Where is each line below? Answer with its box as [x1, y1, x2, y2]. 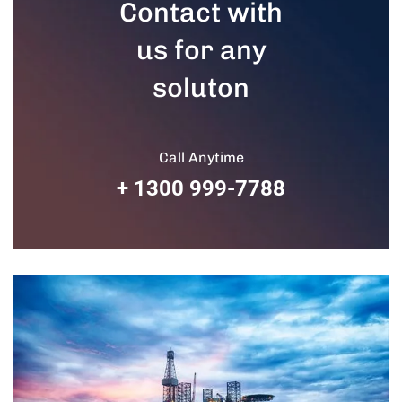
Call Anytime [158, 148, 244, 166]
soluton [153, 71, 249, 104]
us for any [135, 33, 267, 66]
